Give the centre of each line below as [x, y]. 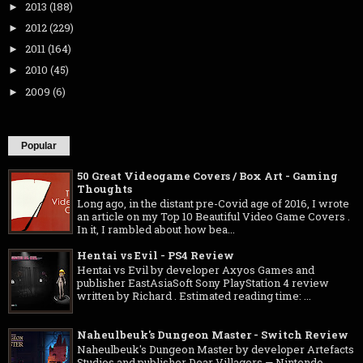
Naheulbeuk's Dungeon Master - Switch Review [213, 334]
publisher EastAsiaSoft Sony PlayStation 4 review [203, 283]
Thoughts [105, 188]
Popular [39, 145]
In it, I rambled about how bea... [156, 230]
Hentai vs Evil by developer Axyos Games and [196, 270]
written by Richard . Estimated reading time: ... [194, 296]
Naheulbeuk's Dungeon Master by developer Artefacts [216, 350]
